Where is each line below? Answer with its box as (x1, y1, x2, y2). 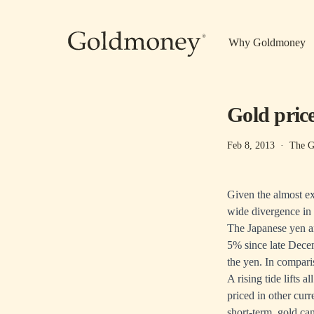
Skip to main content (67, 1, 158, 13)
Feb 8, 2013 (227, 140, 275, 151)
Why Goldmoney (228, 36, 306, 48)
